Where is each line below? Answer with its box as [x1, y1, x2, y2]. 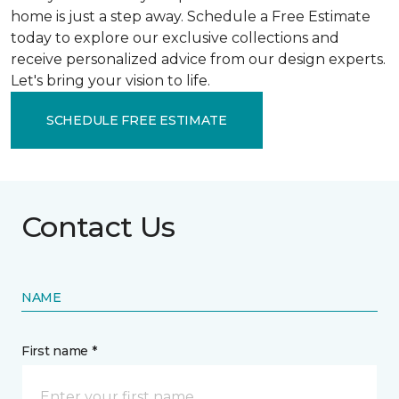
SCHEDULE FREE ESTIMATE [46, 111, 227, 128]
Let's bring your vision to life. [11, 72, 210, 89]
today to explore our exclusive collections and [11, 29, 339, 46]
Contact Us [21, 209, 175, 244]
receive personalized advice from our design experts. [11, 51, 386, 68]
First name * [21, 343, 97, 359]
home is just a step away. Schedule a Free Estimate [11, 8, 370, 25]
